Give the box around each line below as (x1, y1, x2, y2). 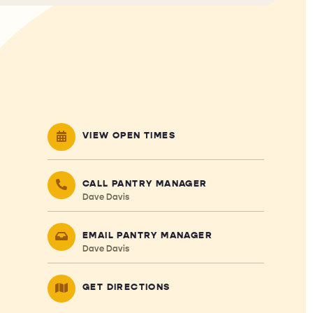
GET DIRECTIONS (82, 281, 170, 293)
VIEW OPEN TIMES (82, 129, 175, 141)
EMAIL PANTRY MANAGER (82, 229, 212, 241)
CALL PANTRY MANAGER (82, 177, 208, 189)
